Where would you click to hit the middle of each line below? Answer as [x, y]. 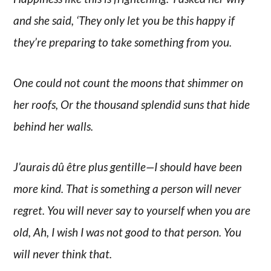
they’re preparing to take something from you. [123, 42]
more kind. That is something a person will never [128, 188]
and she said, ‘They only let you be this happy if [124, 21]
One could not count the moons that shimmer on [129, 82]
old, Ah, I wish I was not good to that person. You [128, 232]
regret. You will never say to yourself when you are [132, 210]
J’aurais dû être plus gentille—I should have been [128, 166]
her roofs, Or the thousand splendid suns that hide [132, 104]
